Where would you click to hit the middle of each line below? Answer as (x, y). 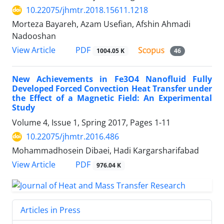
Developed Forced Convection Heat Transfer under (112, 89)
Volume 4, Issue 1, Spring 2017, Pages (83, 123)
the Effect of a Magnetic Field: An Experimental (112, 98)
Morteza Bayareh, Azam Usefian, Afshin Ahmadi (101, 24)
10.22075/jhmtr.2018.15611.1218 (87, 10)
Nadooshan (34, 36)
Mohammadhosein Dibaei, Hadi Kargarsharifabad (105, 151)
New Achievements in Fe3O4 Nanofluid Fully (112, 79)
